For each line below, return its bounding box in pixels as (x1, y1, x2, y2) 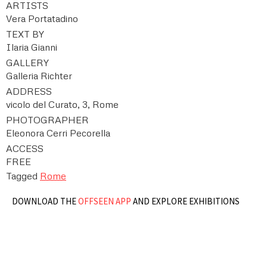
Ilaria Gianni (6, 41, 57, 54)
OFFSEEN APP (78, 195, 131, 207)
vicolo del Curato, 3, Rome (6, 98, 119, 111)
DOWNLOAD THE (12, 195, 78, 207)
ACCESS (6, 142, 44, 155)
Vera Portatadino (6, 13, 78, 25)
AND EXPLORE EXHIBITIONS (131, 195, 240, 207)
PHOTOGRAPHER (6, 114, 89, 126)
